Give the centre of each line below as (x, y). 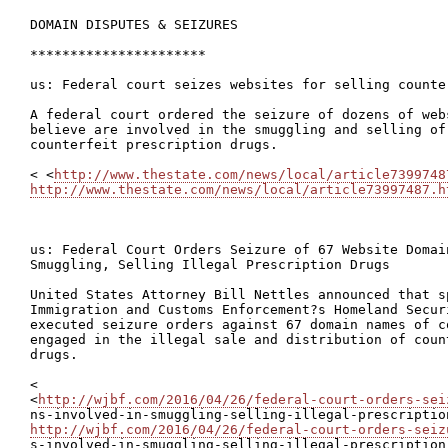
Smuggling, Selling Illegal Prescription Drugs (210, 264)
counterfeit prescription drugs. (154, 144)
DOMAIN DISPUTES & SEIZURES (134, 24)
